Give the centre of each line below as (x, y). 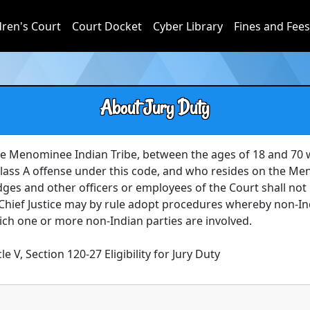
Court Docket (107, 26)
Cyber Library (188, 26)
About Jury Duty (155, 108)
